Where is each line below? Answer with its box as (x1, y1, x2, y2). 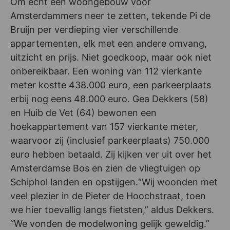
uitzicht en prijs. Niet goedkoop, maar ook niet (10, 52, 212, 63)
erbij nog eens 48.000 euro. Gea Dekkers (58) (10, 93, 208, 105)
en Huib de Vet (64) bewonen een (10, 107, 157, 119)
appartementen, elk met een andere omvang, (10, 38, 207, 49)
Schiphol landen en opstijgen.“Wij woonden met (10, 177, 218, 188)
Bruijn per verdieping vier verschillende (10, 24, 178, 35)
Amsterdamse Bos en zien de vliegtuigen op (10, 163, 200, 174)
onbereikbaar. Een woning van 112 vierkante (10, 66, 202, 77)
